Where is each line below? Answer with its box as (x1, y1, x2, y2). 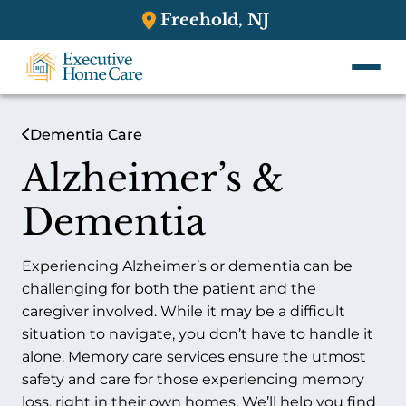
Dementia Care (30, 126, 142, 143)
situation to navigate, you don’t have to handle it (22, 325, 373, 343)
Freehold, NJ (159, 10, 269, 30)
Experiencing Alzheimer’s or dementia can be (22, 257, 353, 275)
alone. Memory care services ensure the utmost (22, 348, 366, 365)
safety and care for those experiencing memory (22, 371, 364, 388)
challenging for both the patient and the (22, 280, 316, 297)
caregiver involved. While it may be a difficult (22, 303, 345, 320)
